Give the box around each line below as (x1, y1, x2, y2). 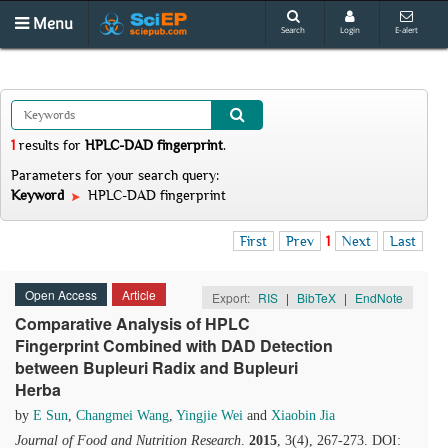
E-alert (395, 24, 418, 35)
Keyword (11, 187, 68, 203)
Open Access (25, 286, 97, 303)
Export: (212, 289, 253, 306)
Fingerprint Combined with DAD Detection (15, 334, 333, 357)
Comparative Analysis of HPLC (15, 312, 250, 335)
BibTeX (297, 289, 336, 306)
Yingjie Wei (176, 408, 243, 423)
